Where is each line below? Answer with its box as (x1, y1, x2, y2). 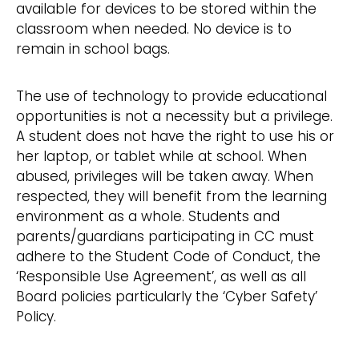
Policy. (16, 307, 64, 327)
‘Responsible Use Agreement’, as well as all (16, 267, 306, 287)
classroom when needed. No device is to (16, 19, 292, 39)
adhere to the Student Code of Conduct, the (16, 247, 321, 267)
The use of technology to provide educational (16, 87, 327, 107)
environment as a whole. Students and (16, 207, 280, 227)
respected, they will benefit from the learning (16, 187, 327, 207)
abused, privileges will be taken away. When (16, 167, 313, 187)
